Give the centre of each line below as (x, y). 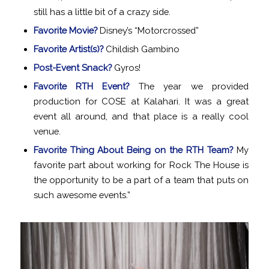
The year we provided (194, 86)
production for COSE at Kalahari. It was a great (141, 101)
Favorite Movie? (65, 31)
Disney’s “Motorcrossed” (148, 31)
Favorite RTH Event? (81, 86)
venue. (47, 131)
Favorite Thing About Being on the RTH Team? (135, 150)
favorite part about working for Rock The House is (141, 165)
